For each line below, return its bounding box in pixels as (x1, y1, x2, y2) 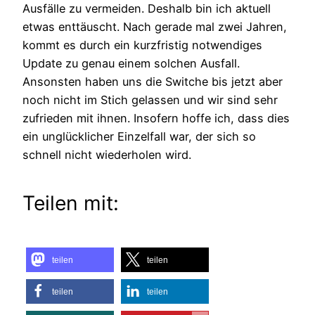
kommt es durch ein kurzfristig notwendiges (22, 37, 262, 52)
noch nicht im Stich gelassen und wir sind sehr (22, 92, 278, 107)
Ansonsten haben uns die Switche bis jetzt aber (22, 74, 283, 89)
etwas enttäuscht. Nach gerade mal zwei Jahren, (22, 19, 287, 34)
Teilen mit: (22, 191, 119, 216)
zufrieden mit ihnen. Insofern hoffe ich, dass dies (22, 110, 290, 125)
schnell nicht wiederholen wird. (22, 147, 191, 162)
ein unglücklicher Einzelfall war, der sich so (22, 129, 256, 143)
